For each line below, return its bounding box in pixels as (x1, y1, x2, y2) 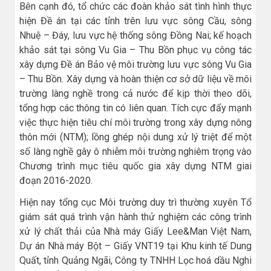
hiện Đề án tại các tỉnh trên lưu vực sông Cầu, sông (19, 15, 252, 27)
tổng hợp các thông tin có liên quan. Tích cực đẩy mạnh (19, 102, 252, 114)
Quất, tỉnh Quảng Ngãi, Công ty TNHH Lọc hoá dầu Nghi (19, 254, 252, 266)
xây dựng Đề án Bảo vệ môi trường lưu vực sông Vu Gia (19, 59, 252, 71)
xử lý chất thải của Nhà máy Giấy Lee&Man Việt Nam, (19, 225, 252, 237)
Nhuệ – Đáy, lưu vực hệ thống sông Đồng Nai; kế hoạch (19, 30, 252, 42)
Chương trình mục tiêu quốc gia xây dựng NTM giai (19, 160, 252, 172)
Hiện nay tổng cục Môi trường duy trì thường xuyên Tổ (19, 196, 252, 208)
